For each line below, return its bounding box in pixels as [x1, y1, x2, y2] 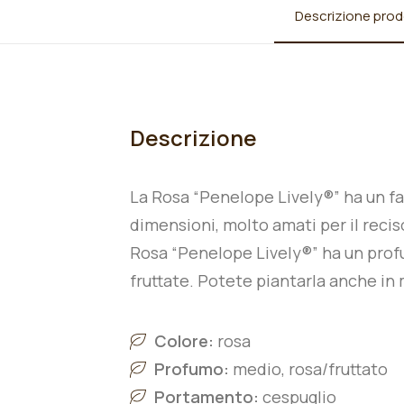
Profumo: [154, 358, 229, 380]
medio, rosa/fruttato [233, 358, 388, 380]
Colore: [154, 330, 214, 352]
